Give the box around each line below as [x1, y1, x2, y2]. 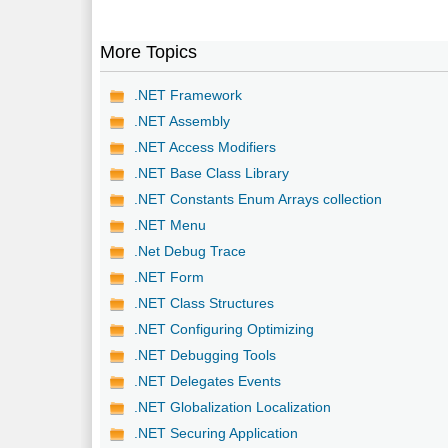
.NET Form [134, 268, 205, 285]
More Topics [100, 41, 198, 62]
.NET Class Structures [134, 294, 275, 311]
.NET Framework [134, 86, 243, 103]
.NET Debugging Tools [134, 346, 277, 363]
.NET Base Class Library [134, 164, 290, 181]
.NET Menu [134, 216, 207, 233]
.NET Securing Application [134, 424, 299, 441]
